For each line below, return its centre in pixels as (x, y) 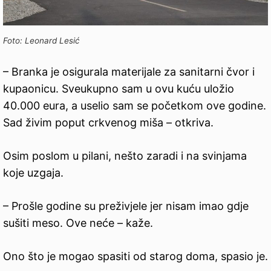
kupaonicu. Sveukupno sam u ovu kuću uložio (119, 88)
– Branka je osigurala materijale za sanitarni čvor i (129, 71)
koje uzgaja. (33, 172)
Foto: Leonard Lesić (41, 40)
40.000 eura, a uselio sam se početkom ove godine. (135, 105)
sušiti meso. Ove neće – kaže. (78, 223)
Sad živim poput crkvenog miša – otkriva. (108, 122)
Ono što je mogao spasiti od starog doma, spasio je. (135, 256)
